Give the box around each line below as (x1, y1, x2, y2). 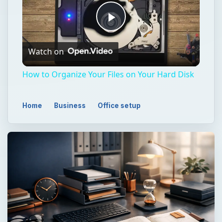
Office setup (97, 102, 141, 110)
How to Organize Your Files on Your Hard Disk (22, 69, 194, 80)
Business (54, 102, 86, 110)
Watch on (28, 46, 64, 57)
